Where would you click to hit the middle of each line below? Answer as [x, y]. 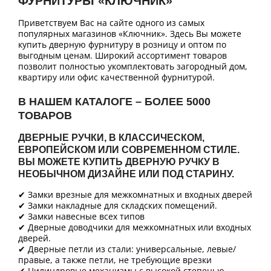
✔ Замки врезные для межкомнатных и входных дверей [135, 195]
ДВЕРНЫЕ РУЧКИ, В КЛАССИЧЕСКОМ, [111, 138]
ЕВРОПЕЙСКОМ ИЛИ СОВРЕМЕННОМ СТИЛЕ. [129, 150]
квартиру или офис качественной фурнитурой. [116, 77]
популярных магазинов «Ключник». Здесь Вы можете [130, 34]
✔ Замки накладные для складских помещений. [118, 206]
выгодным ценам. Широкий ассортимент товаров [122, 56]
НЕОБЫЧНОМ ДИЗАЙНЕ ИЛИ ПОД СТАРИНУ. [126, 174]
